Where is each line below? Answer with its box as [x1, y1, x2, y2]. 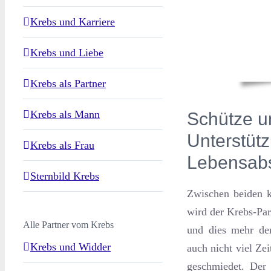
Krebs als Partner [30, 77, 106, 90]
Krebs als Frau [30, 139, 94, 151]
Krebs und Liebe [30, 46, 103, 59]
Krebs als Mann [30, 108, 100, 120]
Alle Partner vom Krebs [23, 219, 114, 230]
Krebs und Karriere [30, 15, 115, 28]
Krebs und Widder [30, 241, 111, 253]
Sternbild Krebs [30, 169, 99, 182]
